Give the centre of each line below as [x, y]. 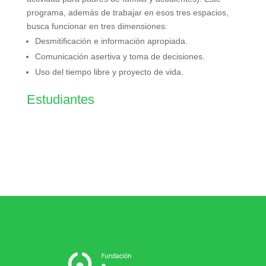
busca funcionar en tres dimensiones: [97, 26]
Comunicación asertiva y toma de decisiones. [120, 56]
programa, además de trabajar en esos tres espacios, [127, 12]
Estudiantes [60, 99]
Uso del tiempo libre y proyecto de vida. [109, 72]
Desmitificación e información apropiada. [111, 41]
